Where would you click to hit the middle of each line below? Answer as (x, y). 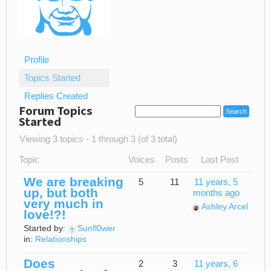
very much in (64, 204)
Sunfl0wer (96, 229)
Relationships (61, 240)
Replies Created (56, 96)
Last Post (219, 160)
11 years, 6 (216, 264)
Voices (141, 160)
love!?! (45, 215)
